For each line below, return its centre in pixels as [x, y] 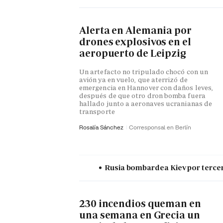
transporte [97, 112]
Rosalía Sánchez [102, 127]
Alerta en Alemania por [135, 31]
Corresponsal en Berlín [160, 127]
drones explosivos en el [135, 42]
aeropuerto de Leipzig [133, 54]
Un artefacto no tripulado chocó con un [144, 72]
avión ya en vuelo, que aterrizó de [133, 80]
